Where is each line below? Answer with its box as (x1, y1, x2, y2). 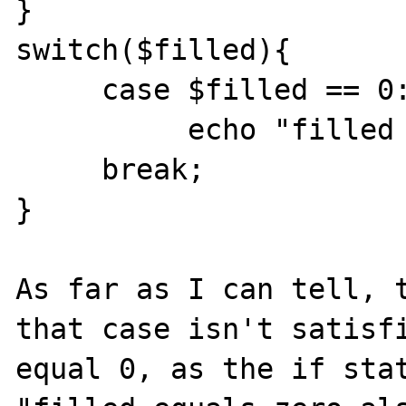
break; (15, 152, 102, 186)
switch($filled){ (15, 33, 292, 66)
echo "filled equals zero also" (15, 112, 188, 146)
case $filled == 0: (15, 72, 102, 106)
